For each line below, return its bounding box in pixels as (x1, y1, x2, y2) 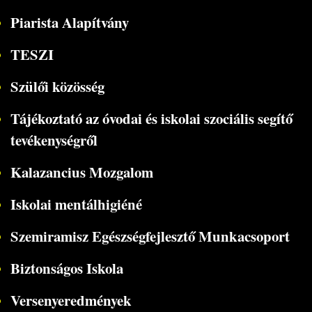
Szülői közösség (10, 75, 104, 97)
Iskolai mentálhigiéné (10, 193, 142, 214)
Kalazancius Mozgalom (10, 161, 153, 182)
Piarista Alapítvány (10, 11, 129, 33)
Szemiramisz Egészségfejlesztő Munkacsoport (10, 225, 290, 247)
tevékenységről (10, 129, 97, 150)
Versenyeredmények (10, 289, 132, 311)
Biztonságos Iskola (10, 257, 123, 279)
